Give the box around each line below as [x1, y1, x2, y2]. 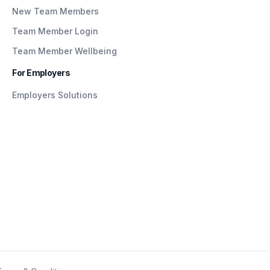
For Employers [12, 67, 71, 78]
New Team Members [12, 5, 99, 16]
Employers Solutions [12, 89, 98, 100]
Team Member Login [12, 25, 99, 36]
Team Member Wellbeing [12, 45, 118, 56]
